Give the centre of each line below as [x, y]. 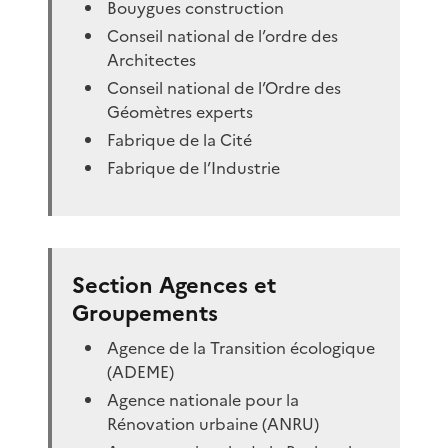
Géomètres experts [180, 111]
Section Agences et [174, 285]
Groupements [145, 313]
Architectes [152, 59]
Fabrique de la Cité [180, 139]
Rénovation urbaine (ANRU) [213, 423]
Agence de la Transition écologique [241, 347]
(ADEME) [141, 371]
